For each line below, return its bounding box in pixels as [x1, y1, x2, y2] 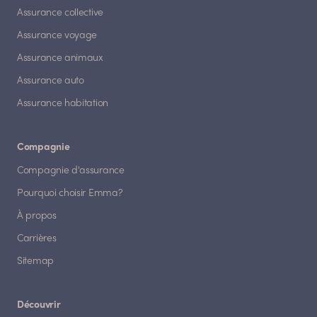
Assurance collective [17, 8, 103, 18]
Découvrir [17, 301, 61, 311]
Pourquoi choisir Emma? [17, 189, 123, 199]
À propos [17, 212, 57, 221]
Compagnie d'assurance [17, 166, 125, 176]
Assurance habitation [17, 99, 108, 109]
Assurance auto [17, 76, 84, 86]
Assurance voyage [17, 31, 98, 41]
